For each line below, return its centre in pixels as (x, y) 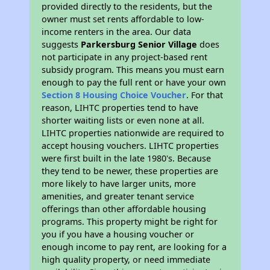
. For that (205, 95)
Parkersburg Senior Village (140, 44)
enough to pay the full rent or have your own (134, 82)
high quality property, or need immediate (126, 259)
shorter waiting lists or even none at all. (123, 120)
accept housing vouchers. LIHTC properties (130, 146)
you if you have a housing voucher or (118, 234)
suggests (61, 44)
